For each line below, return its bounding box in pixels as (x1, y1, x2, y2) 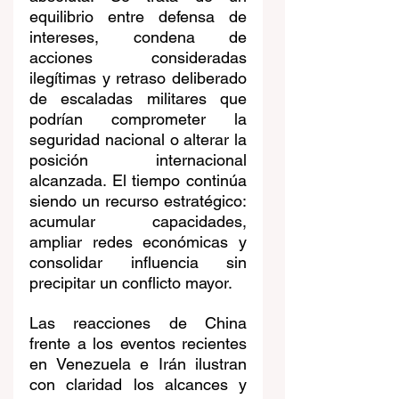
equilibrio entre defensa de (29, 7, 247, 27)
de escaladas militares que (29, 89, 247, 109)
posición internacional (29, 151, 247, 170)
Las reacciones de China (29, 313, 247, 333)
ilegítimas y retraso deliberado (29, 69, 247, 88)
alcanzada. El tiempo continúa (29, 171, 247, 191)
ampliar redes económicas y (29, 232, 247, 252)
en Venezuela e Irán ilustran (29, 354, 247, 374)
